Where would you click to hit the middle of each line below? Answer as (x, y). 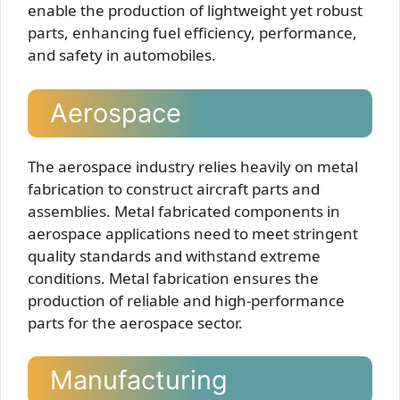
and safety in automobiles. (122, 55)
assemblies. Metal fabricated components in (184, 211)
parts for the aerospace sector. (135, 322)
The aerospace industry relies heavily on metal (193, 166)
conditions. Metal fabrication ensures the (173, 278)
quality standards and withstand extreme (174, 255)
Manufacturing (139, 380)
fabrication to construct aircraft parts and (174, 188)
